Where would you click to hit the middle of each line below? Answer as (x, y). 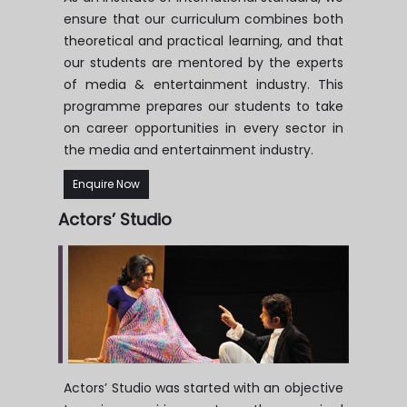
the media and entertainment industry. (189, 150)
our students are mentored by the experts (203, 63)
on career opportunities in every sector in (203, 129)
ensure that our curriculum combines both (203, 20)
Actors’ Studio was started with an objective (203, 387)
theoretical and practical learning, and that (203, 41)
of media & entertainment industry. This (203, 85)
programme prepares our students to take (203, 107)
